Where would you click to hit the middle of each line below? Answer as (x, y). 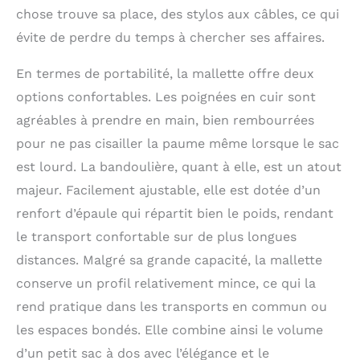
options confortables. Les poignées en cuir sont (166, 96)
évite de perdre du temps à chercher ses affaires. (170, 37)
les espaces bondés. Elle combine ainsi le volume (170, 329)
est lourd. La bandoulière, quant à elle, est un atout (179, 166)
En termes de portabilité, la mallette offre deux (165, 73)
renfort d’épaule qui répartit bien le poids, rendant (175, 213)
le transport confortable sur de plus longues (156, 236)
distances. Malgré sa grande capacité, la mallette (169, 260)
